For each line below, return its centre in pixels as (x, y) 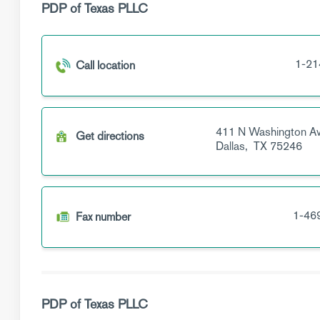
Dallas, (233, 146)
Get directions (110, 136)
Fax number (103, 217)
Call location (105, 65)
